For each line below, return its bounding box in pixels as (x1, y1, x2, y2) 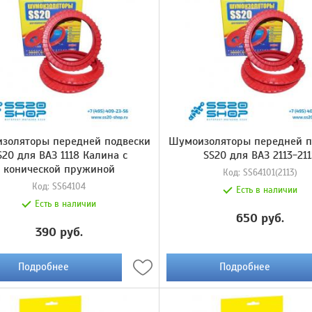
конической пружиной (3, 162, 115, 176)
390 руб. (35, 224, 83, 240)
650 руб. (236, 210, 285, 226)
